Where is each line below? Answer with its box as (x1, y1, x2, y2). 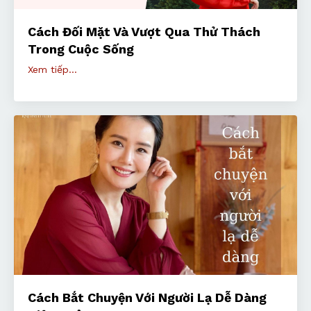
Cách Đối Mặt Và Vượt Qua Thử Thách (28, 24, 260, 40)
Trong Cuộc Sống (28, 42, 134, 57)
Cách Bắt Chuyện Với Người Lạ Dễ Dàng (28, 289, 267, 305)
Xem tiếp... (28, 64, 77, 76)
